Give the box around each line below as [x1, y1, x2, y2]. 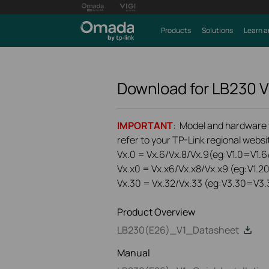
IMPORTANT [117, 119, 173, 132]
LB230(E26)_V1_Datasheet [117, 223, 239, 237]
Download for [117, 77, 212, 99]
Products [160, 25, 191, 35]
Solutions [201, 25, 233, 35]
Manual [117, 246, 150, 259]
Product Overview [117, 205, 195, 219]
